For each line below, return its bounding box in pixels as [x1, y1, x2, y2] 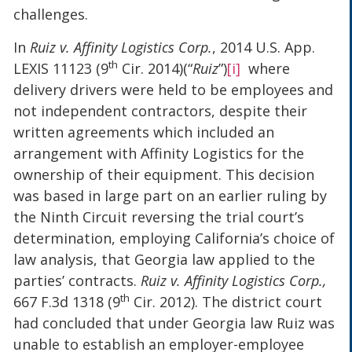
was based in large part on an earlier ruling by [13, 185, 328, 205]
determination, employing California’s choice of [13, 228, 335, 247]
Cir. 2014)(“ [118, 58, 193, 78]
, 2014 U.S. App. [212, 37, 316, 57]
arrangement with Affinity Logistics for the [13, 143, 305, 163]
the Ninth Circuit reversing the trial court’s [13, 207, 305, 226]
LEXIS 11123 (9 [13, 58, 109, 78]
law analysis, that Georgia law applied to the [13, 249, 316, 269]
